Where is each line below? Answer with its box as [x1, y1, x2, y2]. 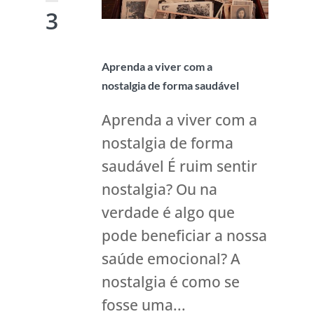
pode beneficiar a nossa [101, 225, 267, 245]
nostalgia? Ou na [101, 179, 217, 199]
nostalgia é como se [101, 271, 240, 292]
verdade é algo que [101, 202, 235, 222]
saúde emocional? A [101, 248, 240, 268]
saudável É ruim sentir [101, 156, 257, 176]
